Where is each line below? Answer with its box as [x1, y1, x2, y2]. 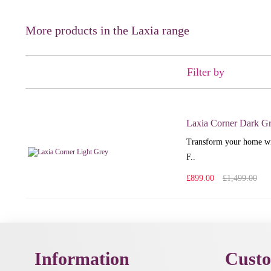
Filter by [186, 66, 224, 78]
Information [34, 249, 129, 269]
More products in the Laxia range [25, 24, 189, 37]
